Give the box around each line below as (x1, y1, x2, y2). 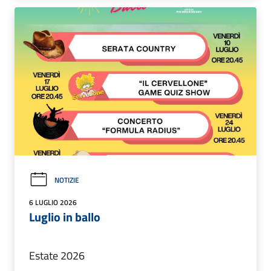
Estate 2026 (29, 247, 85, 264)
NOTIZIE (54, 174, 79, 186)
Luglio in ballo (29, 207, 100, 226)
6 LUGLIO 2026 (29, 196, 77, 208)
